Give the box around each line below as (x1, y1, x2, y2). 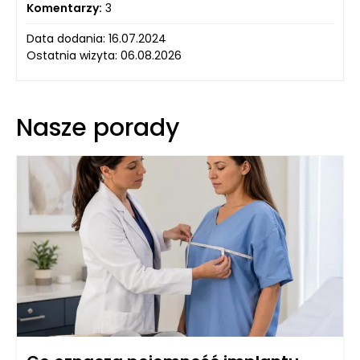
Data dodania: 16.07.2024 (27, 30, 166, 47)
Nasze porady (16, 110, 179, 145)
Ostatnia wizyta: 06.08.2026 (27, 47, 182, 63)
